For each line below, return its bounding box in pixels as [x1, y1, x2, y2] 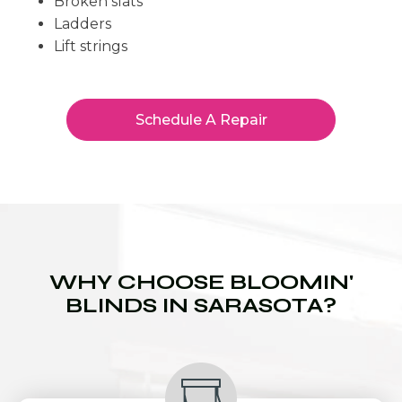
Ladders [54, 14, 111, 32]
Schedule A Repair [135, 110, 267, 128]
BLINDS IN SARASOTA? [66, 292, 336, 319]
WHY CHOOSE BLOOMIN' [48, 268, 354, 295]
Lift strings [54, 37, 127, 55]
